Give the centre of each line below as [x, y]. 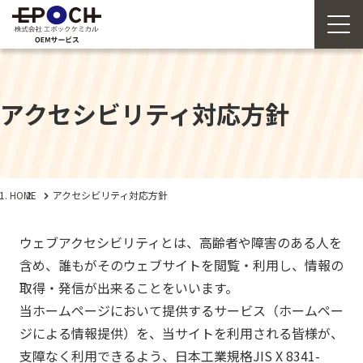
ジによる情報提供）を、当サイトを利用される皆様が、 [181, 333]
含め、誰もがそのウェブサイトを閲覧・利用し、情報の [181, 265]
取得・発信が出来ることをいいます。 [129, 288]
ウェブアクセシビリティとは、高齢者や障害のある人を [181, 242]
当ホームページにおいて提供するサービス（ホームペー [181, 310]
